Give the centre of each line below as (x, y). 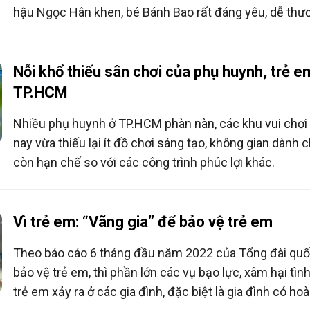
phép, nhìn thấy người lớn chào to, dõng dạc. (132, 31)
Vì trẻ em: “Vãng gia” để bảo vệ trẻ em (143, 221)
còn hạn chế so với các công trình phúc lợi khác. (144, 162)
